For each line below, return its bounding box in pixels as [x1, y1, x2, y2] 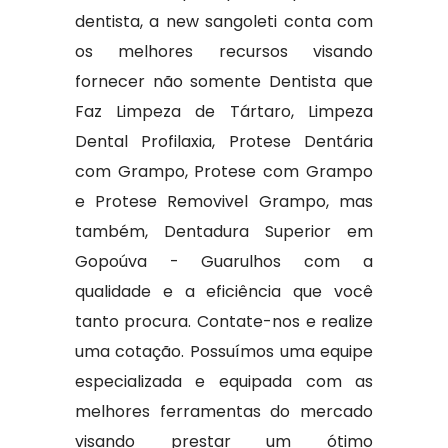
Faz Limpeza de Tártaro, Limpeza [74, 100, 374, 123]
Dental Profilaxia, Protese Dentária [74, 130, 374, 153]
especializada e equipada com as [74, 370, 374, 393]
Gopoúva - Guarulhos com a [74, 250, 374, 273]
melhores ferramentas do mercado [74, 400, 374, 423]
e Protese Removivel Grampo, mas [74, 190, 374, 213]
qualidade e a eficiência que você [74, 280, 374, 303]
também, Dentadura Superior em [74, 220, 374, 243]
